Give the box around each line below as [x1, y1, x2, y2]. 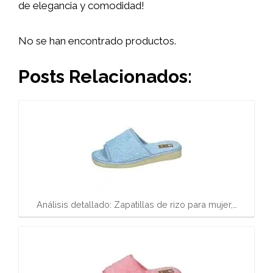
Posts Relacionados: [18, 66, 192, 87]
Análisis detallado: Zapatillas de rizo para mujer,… [36, 199, 237, 210]
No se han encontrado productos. [18, 34, 176, 47]
